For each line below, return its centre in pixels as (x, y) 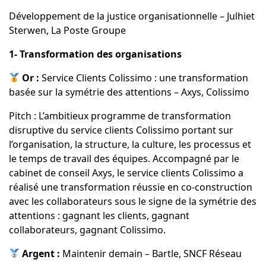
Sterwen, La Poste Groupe (67, 31)
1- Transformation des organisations (95, 54)
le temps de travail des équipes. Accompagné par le (124, 159)
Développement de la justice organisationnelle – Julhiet (132, 16)
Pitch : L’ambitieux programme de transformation (120, 116)
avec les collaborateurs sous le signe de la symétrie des (132, 202)
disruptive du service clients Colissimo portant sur (121, 130)
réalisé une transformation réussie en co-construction (130, 187)
